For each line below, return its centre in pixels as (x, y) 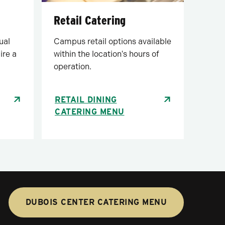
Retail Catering (90, 20)
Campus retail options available (113, 41)
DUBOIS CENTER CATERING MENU (96, 202)
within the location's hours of (106, 54)
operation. (73, 66)
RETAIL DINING (86, 99)
